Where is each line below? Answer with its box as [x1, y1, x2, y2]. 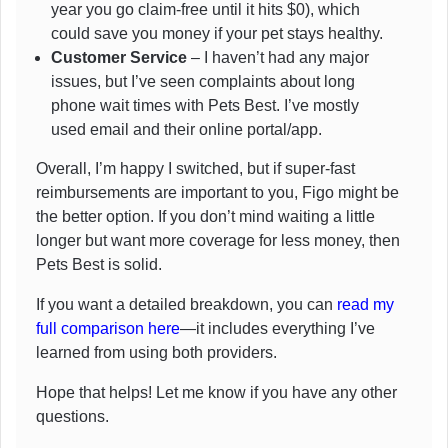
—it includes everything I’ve [180, 319, 375, 337]
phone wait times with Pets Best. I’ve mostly [51, 96, 359, 114]
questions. [36, 407, 109, 425]
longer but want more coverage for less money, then [36, 231, 400, 249]
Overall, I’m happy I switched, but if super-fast [36, 159, 355, 177]
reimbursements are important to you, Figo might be [36, 183, 399, 201]
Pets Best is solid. [36, 255, 162, 273]
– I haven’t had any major [187, 48, 369, 66]
